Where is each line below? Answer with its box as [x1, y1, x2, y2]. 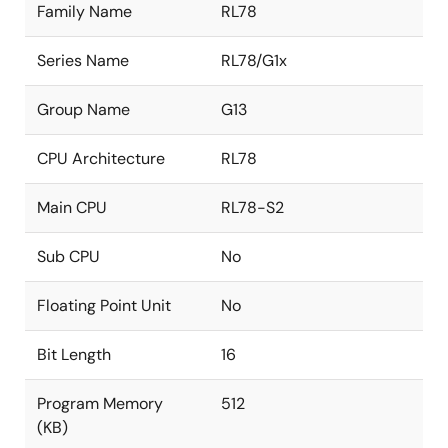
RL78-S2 [221, 197, 284, 218]
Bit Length [37, 344, 111, 365]
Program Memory [37, 393, 163, 414]
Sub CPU [37, 246, 100, 267]
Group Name [37, 99, 130, 120]
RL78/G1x [221, 50, 287, 71]
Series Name [37, 50, 129, 71]
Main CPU [37, 197, 107, 218]
